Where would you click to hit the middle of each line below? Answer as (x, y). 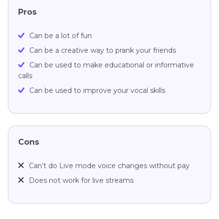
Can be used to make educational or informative (112, 65)
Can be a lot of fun (61, 36)
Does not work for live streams (81, 181)
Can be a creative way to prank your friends (103, 51)
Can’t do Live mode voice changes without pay (109, 166)
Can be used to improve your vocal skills (97, 91)
